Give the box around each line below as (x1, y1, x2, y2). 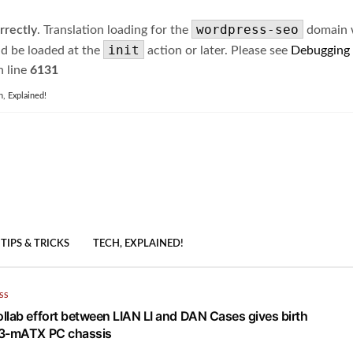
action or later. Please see (144, 44, 291, 57)
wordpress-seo (196, 22, 299, 37)
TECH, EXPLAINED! (93, 239, 184, 250)
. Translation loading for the (37, 24, 191, 36)
